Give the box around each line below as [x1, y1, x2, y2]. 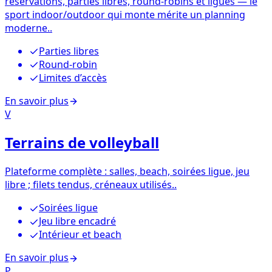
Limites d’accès [39, 70, 107, 84]
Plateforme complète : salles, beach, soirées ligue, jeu [5, 165, 250, 178]
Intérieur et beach [39, 228, 121, 242]
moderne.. [5, 21, 52, 35]
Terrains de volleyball [5, 132, 159, 153]
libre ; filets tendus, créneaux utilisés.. [5, 178, 177, 192]
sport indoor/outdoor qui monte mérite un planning [5, 7, 245, 21]
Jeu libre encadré [39, 214, 116, 228]
